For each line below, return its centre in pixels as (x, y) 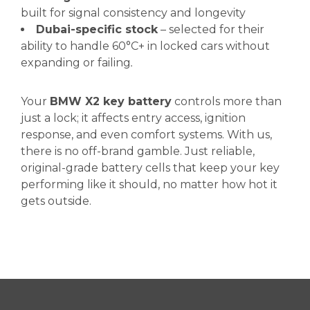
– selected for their (211, 29)
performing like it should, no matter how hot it (149, 184)
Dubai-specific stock (97, 29)
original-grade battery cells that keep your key (150, 168)
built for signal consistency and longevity (133, 13)
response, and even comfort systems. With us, (146, 135)
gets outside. (56, 201)
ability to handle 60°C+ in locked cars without (145, 46)
